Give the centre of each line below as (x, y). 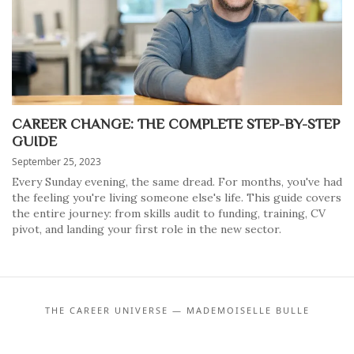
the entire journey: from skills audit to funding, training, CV (169, 213)
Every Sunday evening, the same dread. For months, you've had (177, 182)
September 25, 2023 (56, 162)
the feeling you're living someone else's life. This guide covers (177, 198)
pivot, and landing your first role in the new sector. (147, 229)
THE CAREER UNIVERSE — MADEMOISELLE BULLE (177, 310)
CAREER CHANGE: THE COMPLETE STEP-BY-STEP (176, 123)
